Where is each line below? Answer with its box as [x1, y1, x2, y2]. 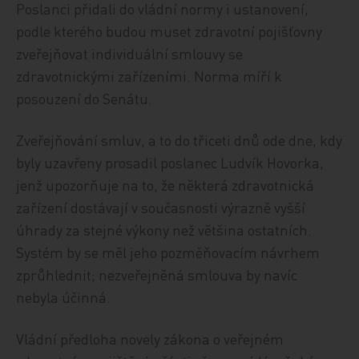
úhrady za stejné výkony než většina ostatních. [16, 220, 313, 239]
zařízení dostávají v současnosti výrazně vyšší [16, 198, 306, 216]
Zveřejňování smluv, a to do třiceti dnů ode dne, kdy [16, 131, 343, 149]
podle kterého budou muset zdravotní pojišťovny [16, 22, 323, 40]
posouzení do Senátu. [16, 89, 153, 107]
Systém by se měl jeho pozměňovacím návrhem [16, 243, 321, 261]
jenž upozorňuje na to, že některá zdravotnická [16, 175, 315, 194]
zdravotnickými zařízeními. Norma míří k [16, 67, 283, 85]
